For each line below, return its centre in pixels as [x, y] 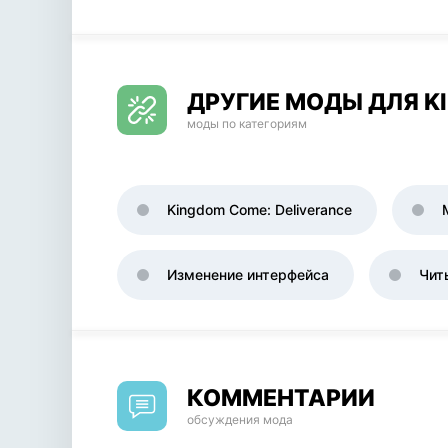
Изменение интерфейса [248, 274]
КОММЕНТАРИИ [281, 398]
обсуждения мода [240, 419]
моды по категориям [247, 123]
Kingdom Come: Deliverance [259, 209]
